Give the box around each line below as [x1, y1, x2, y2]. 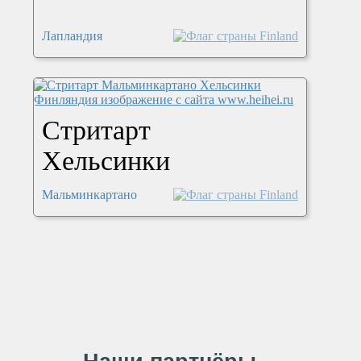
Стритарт [42, 115, 151, 146]
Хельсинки [42, 146, 171, 176]
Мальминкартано [42, 188, 138, 202]
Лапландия [42, 29, 103, 44]
